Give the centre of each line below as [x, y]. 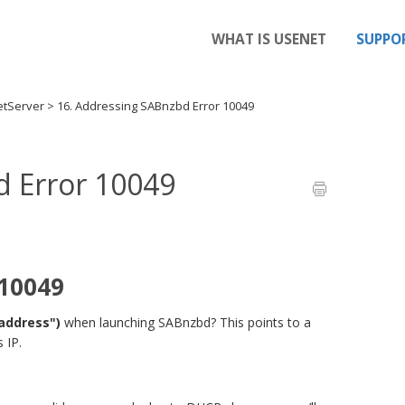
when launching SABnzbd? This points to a [186, 322]
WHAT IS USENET [269, 39]
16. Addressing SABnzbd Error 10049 [155, 106]
